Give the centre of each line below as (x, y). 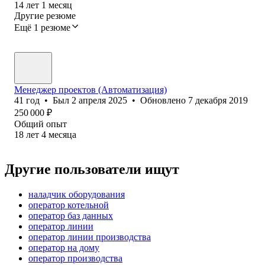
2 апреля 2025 (99, 100)
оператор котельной (69, 205)
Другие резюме (45, 15)
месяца (62, 134)
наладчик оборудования (77, 194)
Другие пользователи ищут (92, 169)
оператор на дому (64, 247)
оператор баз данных (71, 215)
